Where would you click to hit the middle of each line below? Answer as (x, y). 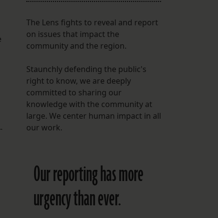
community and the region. (76, 46)
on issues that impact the (73, 34)
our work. (44, 128)
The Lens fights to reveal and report (92, 23)
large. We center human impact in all (93, 116)
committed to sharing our (74, 93)
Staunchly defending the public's (86, 69)
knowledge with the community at (89, 104)
